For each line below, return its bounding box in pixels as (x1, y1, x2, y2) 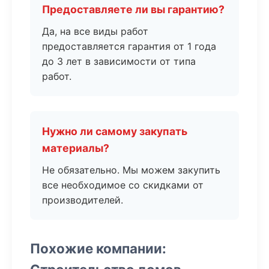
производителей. (42, 194, 123, 206)
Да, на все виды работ (42, 25, 148, 37)
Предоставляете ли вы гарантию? (42, 3, 225, 16)
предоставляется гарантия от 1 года (42, 40, 216, 52)
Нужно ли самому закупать (42, 125, 187, 138)
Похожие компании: (30, 240, 166, 256)
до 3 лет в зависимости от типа (42, 55, 196, 67)
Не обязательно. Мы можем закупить (42, 164, 220, 176)
